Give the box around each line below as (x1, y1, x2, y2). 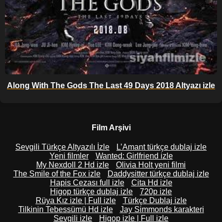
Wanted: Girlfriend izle (95, 152, 173, 161)
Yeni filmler (49, 152, 89, 161)
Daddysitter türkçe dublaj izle (107, 169, 209, 178)
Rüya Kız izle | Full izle (35, 196, 116, 205)
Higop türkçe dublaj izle (50, 187, 133, 196)
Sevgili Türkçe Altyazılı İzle (15, 143, 110, 152)
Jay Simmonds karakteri (119, 205, 204, 214)
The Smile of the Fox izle (13, 169, 101, 178)
